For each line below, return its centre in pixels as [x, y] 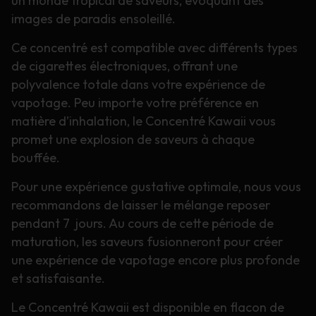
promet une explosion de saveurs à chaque [133, 139]
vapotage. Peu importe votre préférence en [135, 102]
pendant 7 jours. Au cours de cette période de [142, 223]
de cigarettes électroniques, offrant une [124, 66]
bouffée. [36, 157]
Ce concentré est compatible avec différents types [154, 47]
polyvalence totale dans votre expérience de [138, 84]
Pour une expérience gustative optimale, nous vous [156, 186]
